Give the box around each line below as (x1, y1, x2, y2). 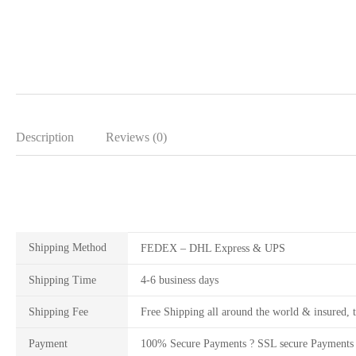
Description (16, 130, 74, 144)
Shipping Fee (29, 306, 88, 318)
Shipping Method (29, 242, 106, 253)
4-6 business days (140, 274, 219, 286)
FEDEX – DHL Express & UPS (140, 242, 285, 254)
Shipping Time (29, 274, 96, 286)
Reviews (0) (106, 130, 167, 144)
